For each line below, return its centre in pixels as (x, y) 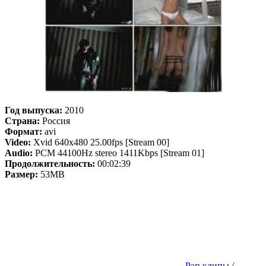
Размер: (21, 175)
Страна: (22, 121)
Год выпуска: (35, 110)
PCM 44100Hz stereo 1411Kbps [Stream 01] (118, 153)
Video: (18, 142)
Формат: (23, 132)
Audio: (19, 153)
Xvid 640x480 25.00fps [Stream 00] (100, 142)
